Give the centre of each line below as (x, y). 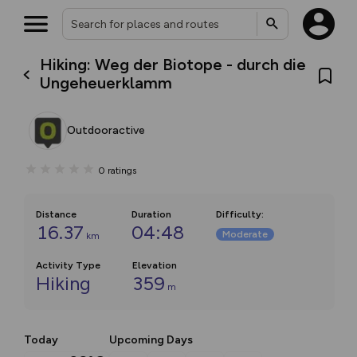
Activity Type (68, 265)
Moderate (245, 234)
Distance (56, 214)
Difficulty (239, 214)
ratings (122, 170)
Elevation (155, 265)
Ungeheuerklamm (106, 83)
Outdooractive (106, 130)
